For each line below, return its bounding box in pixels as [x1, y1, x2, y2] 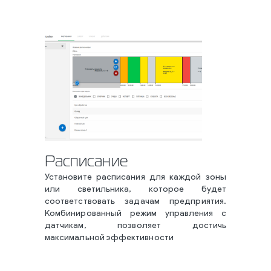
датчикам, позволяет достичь [45, 221, 226, 230]
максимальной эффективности [45, 233, 174, 243]
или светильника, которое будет [45, 185, 226, 194]
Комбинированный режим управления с [45, 209, 226, 218]
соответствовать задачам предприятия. [45, 197, 226, 206]
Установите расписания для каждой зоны [45, 173, 226, 182]
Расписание [45, 155, 128, 169]
